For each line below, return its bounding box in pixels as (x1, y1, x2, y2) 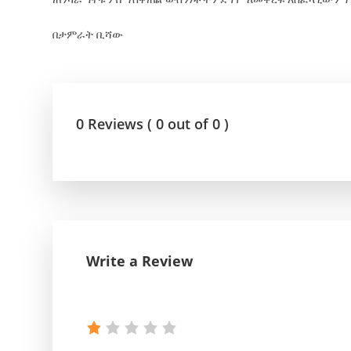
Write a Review (86, 251, 194, 270)
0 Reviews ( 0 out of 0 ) (76, 114, 230, 133)
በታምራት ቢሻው (52, 26, 124, 42)
